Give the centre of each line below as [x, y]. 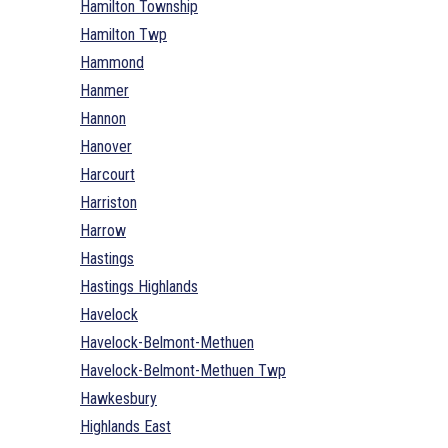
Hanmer [104, 90]
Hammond [112, 62]
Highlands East [125, 426]
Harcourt [107, 174]
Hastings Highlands [139, 286]
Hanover [106, 146]
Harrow [103, 230]
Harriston [108, 202]
